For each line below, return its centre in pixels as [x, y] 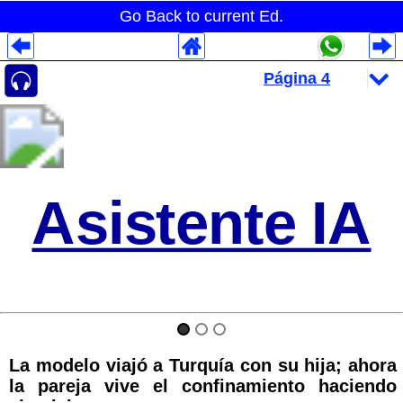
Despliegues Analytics [106, 66]
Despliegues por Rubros [114, 147]
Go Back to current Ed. [201, 16]
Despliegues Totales [97, 106]
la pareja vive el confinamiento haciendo [203, 386]
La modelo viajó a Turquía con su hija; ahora [203, 366]
